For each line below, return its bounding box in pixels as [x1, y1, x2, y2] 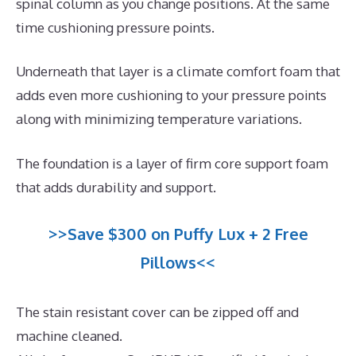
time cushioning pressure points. [16, 18, 215, 36]
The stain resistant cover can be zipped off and [16, 304, 299, 321]
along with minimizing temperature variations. [16, 110, 302, 128]
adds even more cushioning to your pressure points [16, 87, 327, 104]
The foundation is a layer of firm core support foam [16, 154, 328, 172]
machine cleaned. [16, 327, 122, 345]
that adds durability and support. [16, 178, 216, 195]
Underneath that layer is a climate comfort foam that [16, 63, 340, 80]
